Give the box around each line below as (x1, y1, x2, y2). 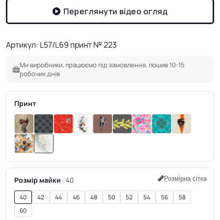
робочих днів (20, 69, 60, 79)
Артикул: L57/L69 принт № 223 (6, 39, 117, 51)
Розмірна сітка (164, 175, 207, 183)
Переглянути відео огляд (63, 6, 168, 17)
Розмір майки (14, 175, 61, 185)
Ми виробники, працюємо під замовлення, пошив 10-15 (20, 60, 185, 70)
